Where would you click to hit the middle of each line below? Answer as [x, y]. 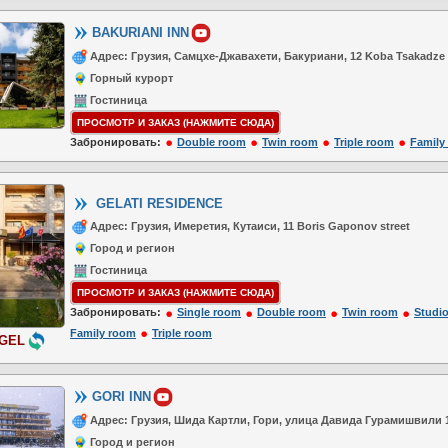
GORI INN [121, 396]
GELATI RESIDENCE [157, 203]
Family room [103, 332]
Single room [209, 312]
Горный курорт [131, 78]
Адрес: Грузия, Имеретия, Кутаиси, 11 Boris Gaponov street [250, 226]
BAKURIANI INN [140, 32]
